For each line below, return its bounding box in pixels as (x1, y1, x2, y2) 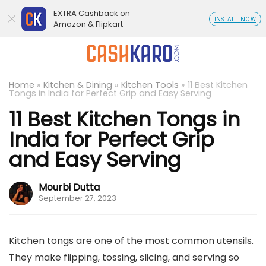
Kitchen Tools (121, 79, 179, 91)
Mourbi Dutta (39, 180, 100, 194)
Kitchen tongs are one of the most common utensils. (9, 234, 254, 248)
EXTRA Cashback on (53, 8, 130, 19)
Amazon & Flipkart (53, 18, 123, 30)
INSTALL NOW (214, 16, 256, 23)
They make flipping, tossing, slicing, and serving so (9, 251, 239, 264)
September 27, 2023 (39, 193, 116, 203)
